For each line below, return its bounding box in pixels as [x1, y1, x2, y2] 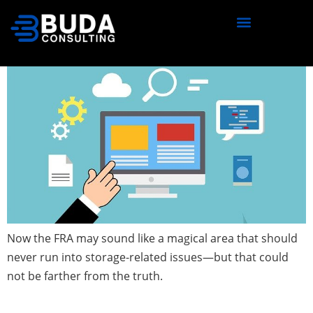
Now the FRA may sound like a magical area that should [7, 231, 298, 247]
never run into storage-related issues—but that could [7, 249, 289, 265]
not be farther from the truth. [7, 268, 163, 284]
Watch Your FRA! [7, 16, 164, 37]
